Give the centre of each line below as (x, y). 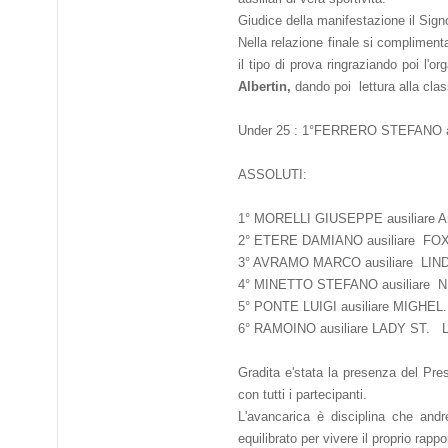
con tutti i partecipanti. (302, 394)
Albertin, (264, 86)
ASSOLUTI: (272, 174)
